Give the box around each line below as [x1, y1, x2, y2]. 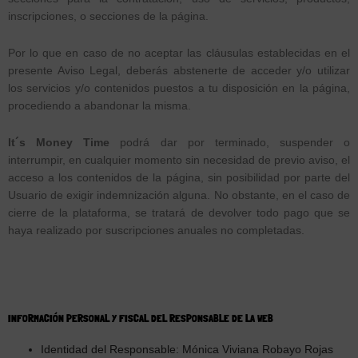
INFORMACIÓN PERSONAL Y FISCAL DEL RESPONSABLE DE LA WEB [8, 311, 273, 324]
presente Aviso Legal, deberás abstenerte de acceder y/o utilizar [8, 64, 350, 77]
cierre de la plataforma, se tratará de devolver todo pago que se [8, 206, 350, 219]
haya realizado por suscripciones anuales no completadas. [8, 224, 304, 237]
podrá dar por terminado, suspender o [109, 136, 350, 149]
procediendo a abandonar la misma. [8, 99, 191, 112]
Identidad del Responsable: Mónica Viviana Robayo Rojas [41, 343, 334, 356]
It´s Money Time [8, 136, 110, 149]
